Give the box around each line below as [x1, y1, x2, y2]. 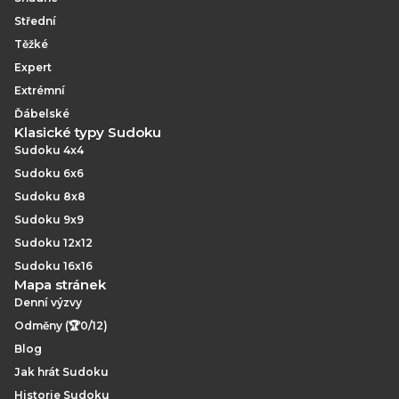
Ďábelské [14, 107, 69, 120]
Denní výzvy [14, 296, 82, 309]
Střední [14, 14, 56, 28]
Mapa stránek [14, 276, 106, 293]
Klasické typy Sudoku [14, 124, 161, 141]
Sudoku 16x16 [14, 259, 93, 273]
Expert [14, 61, 52, 74]
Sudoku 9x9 [14, 213, 84, 226]
